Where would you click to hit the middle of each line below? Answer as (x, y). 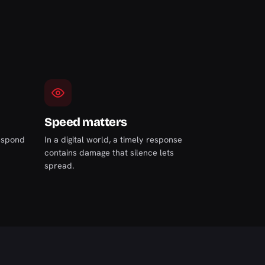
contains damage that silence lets (109, 152)
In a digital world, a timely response (113, 139)
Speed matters (86, 122)
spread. (59, 165)
